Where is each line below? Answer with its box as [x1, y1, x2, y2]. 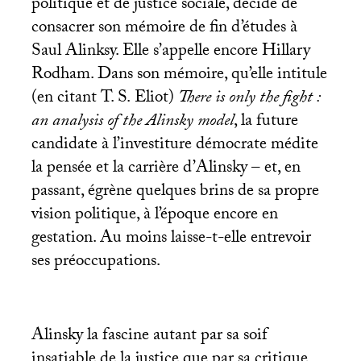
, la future [233, 107, 298, 137]
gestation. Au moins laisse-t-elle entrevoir [31, 224, 311, 254]
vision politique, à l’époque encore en [31, 201, 278, 230]
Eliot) [130, 84, 178, 114]
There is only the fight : [177, 84, 320, 114]
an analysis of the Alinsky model [31, 107, 234, 137]
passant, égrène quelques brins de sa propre [31, 177, 319, 207]
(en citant [31, 84, 101, 114]
